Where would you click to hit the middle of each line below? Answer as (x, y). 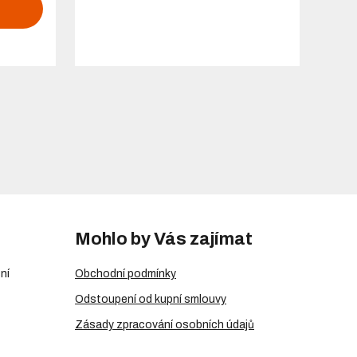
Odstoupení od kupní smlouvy (151, 299)
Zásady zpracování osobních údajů (165, 324)
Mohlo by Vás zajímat (164, 239)
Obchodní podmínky (126, 273)
